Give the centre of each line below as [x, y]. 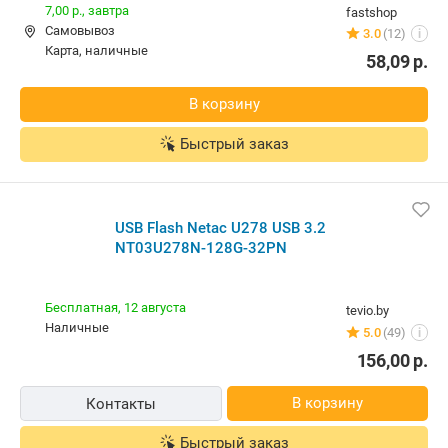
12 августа [155, 307]
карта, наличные [100, 50]
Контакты [120, 403]
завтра [108, 10]
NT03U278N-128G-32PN [201, 247]
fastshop [371, 12]
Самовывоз [80, 30]
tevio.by [367, 310]
